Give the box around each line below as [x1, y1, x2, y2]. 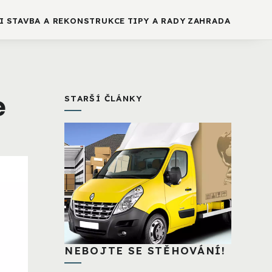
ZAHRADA [187, 16, 231, 26]
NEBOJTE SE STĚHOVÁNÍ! [64, 244, 226, 257]
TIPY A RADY [127, 16, 186, 26]
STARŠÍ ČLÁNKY [64, 93, 143, 104]
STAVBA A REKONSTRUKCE [6, 16, 126, 26]
